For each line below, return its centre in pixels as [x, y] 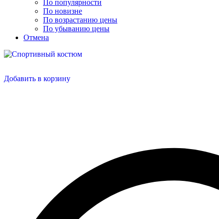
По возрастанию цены [80, 20]
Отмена [36, 37]
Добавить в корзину [37, 78]
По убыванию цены [76, 28]
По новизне [63, 11]
